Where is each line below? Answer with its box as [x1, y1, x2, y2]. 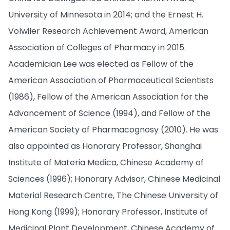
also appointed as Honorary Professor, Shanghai [8, 140, 202, 152]
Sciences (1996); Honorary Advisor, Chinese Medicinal [8, 172, 220, 185]
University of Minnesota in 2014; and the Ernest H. [8, 8, 203, 21]
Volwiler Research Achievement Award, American [8, 25, 208, 37]
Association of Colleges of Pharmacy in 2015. [8, 41, 186, 53]
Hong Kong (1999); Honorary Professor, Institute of [8, 205, 208, 218]
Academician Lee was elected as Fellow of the [8, 57, 194, 70]
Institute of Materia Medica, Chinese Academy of [8, 156, 204, 168]
